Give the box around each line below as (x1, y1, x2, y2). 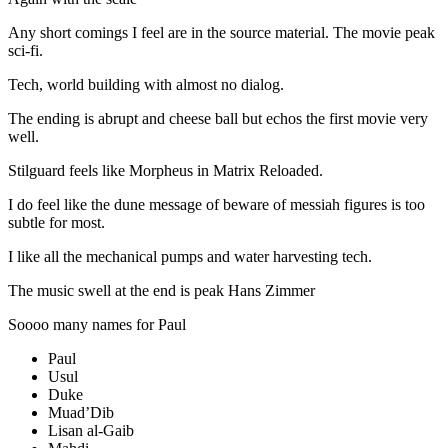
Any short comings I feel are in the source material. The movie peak (8, 23, 435, 41)
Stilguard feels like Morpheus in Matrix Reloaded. (8, 161, 323, 179)
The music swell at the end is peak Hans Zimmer (8, 281, 315, 299)
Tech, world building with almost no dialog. (8, 75, 284, 93)
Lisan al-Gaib (48, 421, 134, 439)
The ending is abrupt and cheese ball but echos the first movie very (8, 109, 428, 127)
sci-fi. (8, 41, 43, 59)
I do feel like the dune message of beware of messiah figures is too (8, 195, 425, 213)
